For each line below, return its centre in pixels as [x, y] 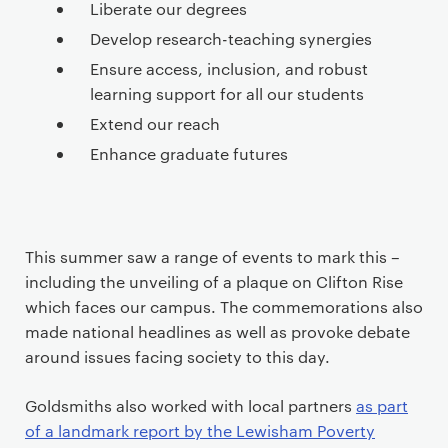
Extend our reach [155, 123]
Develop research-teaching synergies [231, 38]
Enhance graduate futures [189, 153]
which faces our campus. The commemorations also [224, 306]
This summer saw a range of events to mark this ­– [212, 256]
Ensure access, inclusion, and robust [229, 68]
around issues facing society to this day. [177, 356]
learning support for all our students [227, 93]
